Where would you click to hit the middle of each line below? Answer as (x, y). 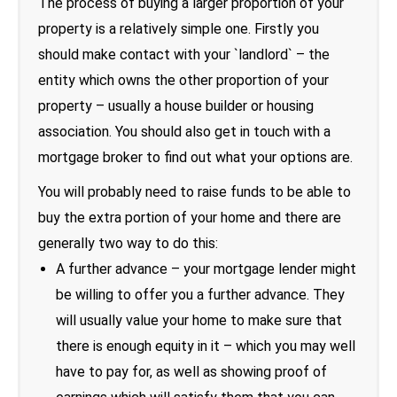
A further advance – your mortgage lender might (206, 269)
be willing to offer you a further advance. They (200, 294)
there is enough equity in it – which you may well (206, 346)
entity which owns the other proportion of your (183, 80)
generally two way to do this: (128, 243)
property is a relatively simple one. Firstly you (179, 28)
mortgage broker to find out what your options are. (195, 157)
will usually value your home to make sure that (199, 320)
